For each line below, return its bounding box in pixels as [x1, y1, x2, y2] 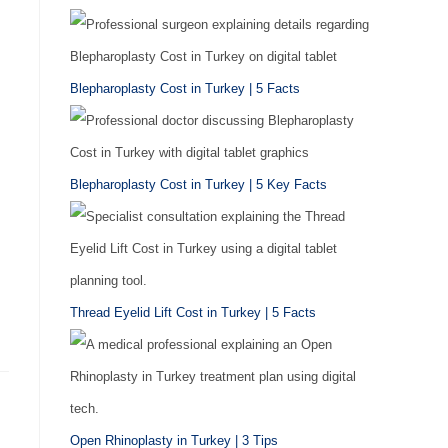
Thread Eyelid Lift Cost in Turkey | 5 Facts [70, 305, 316, 320]
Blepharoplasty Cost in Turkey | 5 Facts [70, 81, 300, 96]
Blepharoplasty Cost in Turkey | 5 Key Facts [70, 177, 327, 192]
